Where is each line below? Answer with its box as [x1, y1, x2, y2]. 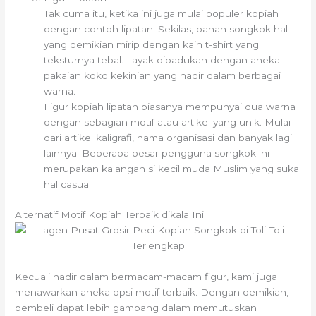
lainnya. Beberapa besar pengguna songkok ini [44, 147, 270, 159]
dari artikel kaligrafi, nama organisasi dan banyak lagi [44, 132, 293, 144]
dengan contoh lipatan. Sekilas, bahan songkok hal [44, 23, 288, 35]
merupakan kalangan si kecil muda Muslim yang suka [44, 163, 300, 175]
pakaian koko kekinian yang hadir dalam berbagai [44, 70, 281, 82]
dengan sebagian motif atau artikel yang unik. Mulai [44, 116, 291, 128]
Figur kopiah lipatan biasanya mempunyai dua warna [44, 101, 296, 113]
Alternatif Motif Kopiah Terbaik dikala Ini [15, 208, 205, 220]
